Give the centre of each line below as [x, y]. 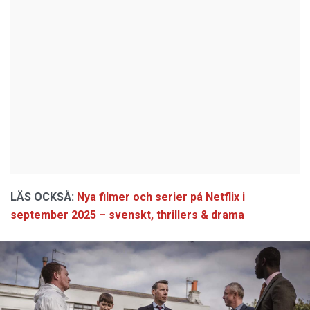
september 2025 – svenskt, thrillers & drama [127, 215]
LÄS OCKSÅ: [42, 197]
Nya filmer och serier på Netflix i [161, 197]
